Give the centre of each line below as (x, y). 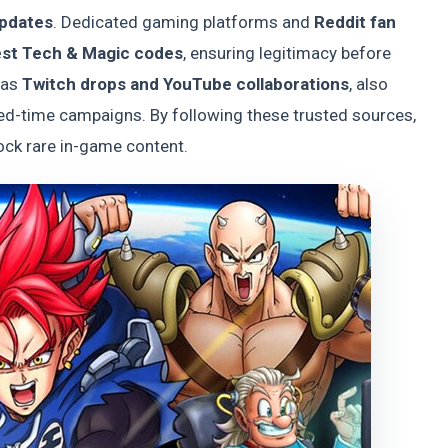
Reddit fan (355, 22)
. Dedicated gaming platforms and (183, 22)
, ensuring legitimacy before (287, 53)
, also (368, 84)
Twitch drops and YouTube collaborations (185, 84)
